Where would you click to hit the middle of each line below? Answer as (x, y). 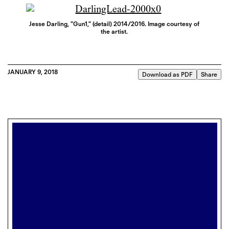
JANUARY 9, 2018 (33, 72)
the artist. (114, 31)
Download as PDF (167, 75)
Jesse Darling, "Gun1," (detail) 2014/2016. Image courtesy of (114, 24)
